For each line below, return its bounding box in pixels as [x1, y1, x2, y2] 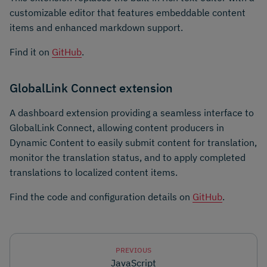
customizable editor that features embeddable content [10, 6, 246, 18]
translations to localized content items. [10, 166, 178, 179]
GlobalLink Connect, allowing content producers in [10, 122, 224, 134]
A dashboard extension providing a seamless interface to [10, 107, 254, 119]
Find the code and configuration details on [10, 191, 193, 203]
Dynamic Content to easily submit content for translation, [10, 136, 257, 149]
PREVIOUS [116, 246, 151, 255]
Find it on [10, 45, 52, 58]
